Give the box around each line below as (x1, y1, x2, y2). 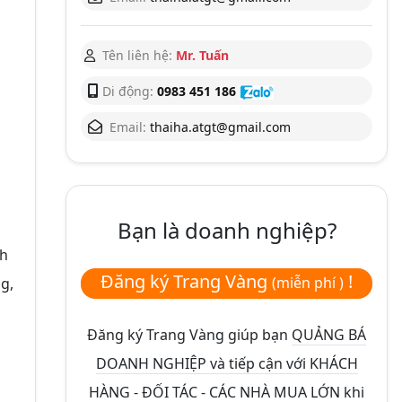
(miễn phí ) (272, 272, 344, 293)
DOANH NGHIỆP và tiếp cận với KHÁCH (95, 353, 358, 373)
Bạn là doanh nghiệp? (117, 214, 336, 245)
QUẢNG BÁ (292, 324, 366, 345)
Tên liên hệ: (102, 46, 172, 64)
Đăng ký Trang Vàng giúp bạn (87, 324, 292, 345)
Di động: (102, 82, 153, 100)
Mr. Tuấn (172, 46, 229, 64)
